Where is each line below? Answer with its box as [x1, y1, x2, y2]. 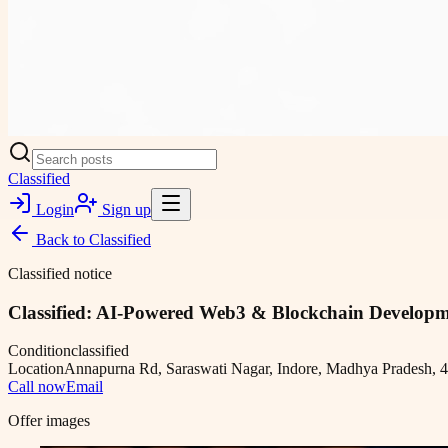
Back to [32, 231, 89, 248]
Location [8, 360, 64, 378]
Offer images [8, 412, 90, 430]
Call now [8, 378, 66, 396]
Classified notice [8, 265, 112, 282]
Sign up [98, 201, 151, 218]
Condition [8, 342, 71, 360]
